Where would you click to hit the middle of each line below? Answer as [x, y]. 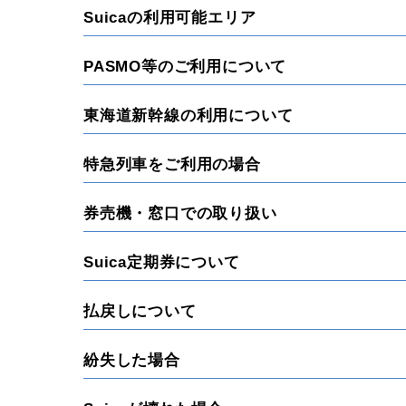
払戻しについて [140, 311]
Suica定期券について [162, 262]
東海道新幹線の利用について [188, 116]
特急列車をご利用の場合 [172, 164]
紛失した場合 [132, 360]
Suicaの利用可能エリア [170, 18]
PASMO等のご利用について [185, 67]
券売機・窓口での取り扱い [180, 213]
